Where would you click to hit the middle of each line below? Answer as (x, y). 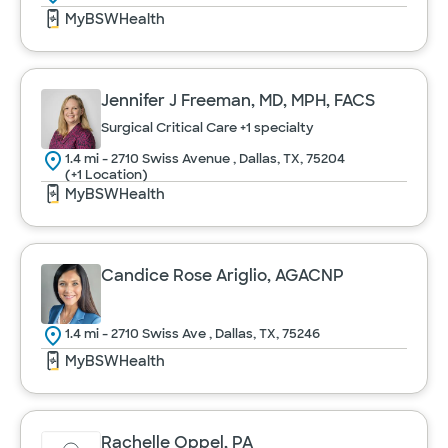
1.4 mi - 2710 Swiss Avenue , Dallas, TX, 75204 (205, 158)
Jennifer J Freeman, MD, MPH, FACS (238, 100)
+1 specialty (277, 127)
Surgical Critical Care (170, 127)
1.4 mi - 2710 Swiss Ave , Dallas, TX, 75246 (192, 333)
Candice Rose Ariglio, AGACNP (222, 275)
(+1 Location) (106, 174)
